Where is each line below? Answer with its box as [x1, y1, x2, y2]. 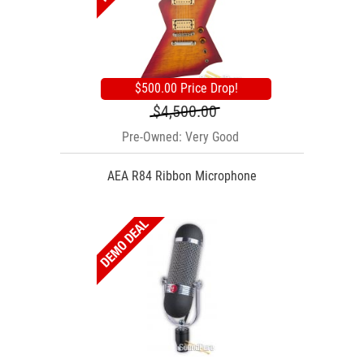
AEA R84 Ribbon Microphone [107, 167, 257, 184]
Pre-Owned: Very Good [122, 128, 239, 145]
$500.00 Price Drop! [134, 80, 238, 96]
